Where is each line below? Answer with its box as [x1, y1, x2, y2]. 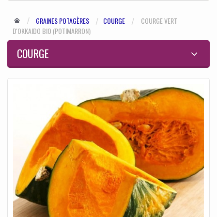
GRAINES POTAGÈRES [36, 15, 89, 26]
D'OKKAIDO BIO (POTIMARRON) [13, 26, 91, 36]
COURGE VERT [141, 15, 177, 26]
